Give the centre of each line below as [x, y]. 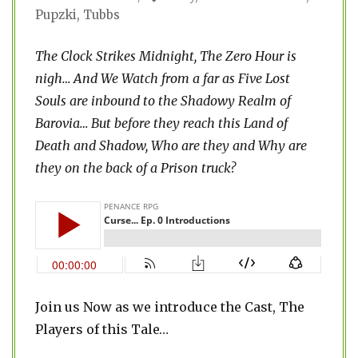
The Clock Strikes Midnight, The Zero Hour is [166, 56]
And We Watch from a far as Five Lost [180, 78]
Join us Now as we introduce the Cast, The [170, 307]
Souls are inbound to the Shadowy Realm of [163, 101]
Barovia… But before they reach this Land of [161, 123]
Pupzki [56, 15]
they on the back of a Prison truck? [135, 168]
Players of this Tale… [102, 329]
